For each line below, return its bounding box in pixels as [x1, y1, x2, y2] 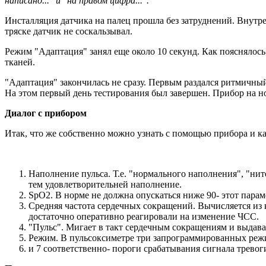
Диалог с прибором [5, 107, 87, 118]
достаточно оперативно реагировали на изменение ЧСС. [28, 211, 259, 221]
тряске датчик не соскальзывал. [5, 26, 132, 36]
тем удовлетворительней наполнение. [28, 179, 182, 189]
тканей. [5, 56, 35, 67]
